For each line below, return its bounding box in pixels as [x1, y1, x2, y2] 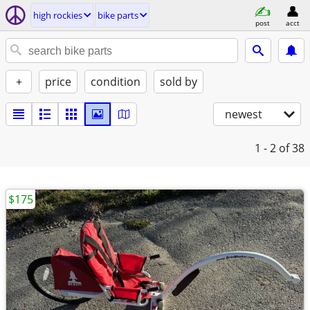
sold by [160, 74, 197, 89]
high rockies [33, 9, 82, 21]
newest [225, 107, 262, 122]
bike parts [98, 9, 138, 21]
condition [91, 74, 140, 89]
